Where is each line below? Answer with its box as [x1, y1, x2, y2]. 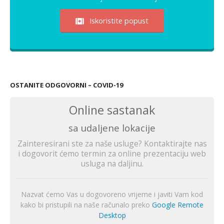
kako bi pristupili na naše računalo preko [20, 200, 152, 210]
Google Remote [152, 200, 203, 210]
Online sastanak [69, 101, 155, 118]
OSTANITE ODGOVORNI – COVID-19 [10, 80, 123, 89]
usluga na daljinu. [80, 157, 143, 169]
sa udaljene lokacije [68, 121, 155, 134]
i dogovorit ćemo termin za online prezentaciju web [18, 147, 206, 159]
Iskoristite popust [87, 15, 148, 25]
